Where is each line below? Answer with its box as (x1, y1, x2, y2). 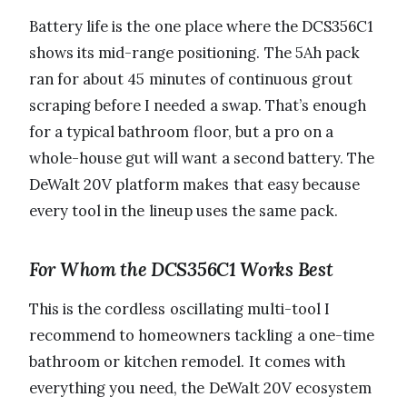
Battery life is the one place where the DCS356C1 (29, 16, 374, 37)
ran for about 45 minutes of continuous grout (29, 69, 353, 90)
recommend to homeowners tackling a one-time (29, 325, 374, 346)
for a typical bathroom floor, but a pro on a (29, 122, 334, 143)
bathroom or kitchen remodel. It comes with (29, 352, 345, 372)
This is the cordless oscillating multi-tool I (29, 299, 330, 320)
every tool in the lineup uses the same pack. (29, 201, 339, 222)
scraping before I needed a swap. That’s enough (29, 95, 367, 116)
